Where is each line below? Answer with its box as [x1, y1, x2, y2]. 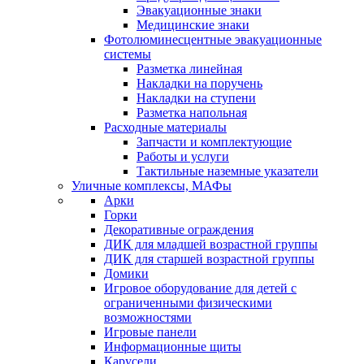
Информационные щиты [104, 340, 241, 353]
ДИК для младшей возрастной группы [104, 237, 318, 251]
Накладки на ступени [136, 91, 256, 105]
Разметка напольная [136, 106, 247, 119]
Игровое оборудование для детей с [104, 281, 297, 295]
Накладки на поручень [136, 76, 262, 90]
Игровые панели [104, 325, 197, 339]
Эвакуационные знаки [136, 3, 262, 17]
